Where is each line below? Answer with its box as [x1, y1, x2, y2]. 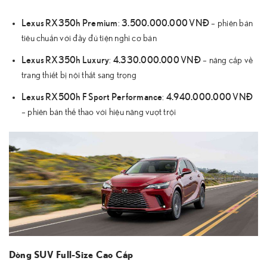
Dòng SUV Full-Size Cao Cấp [9, 250, 133, 260]
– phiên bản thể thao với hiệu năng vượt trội [21, 107, 176, 117]
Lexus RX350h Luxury [21, 53, 110, 66]
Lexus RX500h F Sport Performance [21, 89, 163, 102]
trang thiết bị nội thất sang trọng [21, 70, 136, 80]
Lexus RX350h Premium [21, 16, 118, 29]
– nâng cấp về [200, 55, 253, 66]
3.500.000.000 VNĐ [122, 16, 210, 29]
